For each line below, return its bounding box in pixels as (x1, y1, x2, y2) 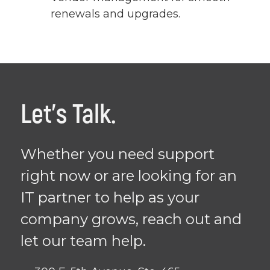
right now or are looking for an (20, 167, 237, 185)
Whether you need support (20, 145, 215, 163)
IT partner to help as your (20, 189, 199, 207)
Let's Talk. (20, 98, 116, 132)
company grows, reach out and (20, 210, 242, 228)
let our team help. (20, 232, 146, 250)
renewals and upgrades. (51, 7, 180, 21)
